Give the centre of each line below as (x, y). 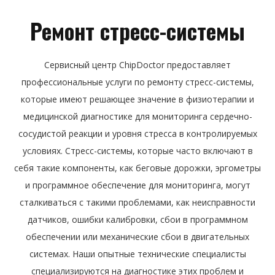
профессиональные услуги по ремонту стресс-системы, (137, 82)
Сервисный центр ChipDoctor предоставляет (137, 65)
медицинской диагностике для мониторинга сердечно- (137, 116)
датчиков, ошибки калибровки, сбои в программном (137, 219)
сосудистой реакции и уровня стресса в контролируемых (137, 134)
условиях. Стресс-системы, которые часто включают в (137, 151)
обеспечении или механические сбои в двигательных (137, 237)
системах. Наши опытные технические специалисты (137, 254)
